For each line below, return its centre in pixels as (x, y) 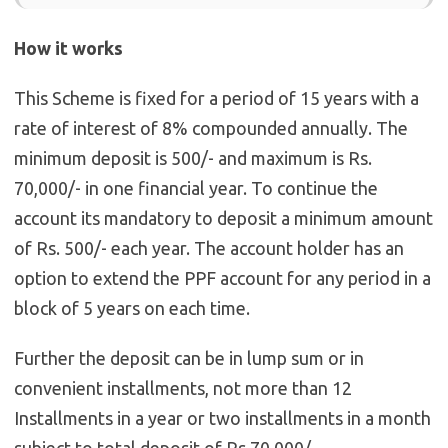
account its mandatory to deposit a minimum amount (223, 218)
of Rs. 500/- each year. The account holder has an (209, 248)
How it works (68, 48)
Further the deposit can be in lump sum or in (189, 358)
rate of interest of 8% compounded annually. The (211, 128)
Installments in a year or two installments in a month (222, 418)
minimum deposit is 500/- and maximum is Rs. (193, 158)
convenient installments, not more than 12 (183, 388)
